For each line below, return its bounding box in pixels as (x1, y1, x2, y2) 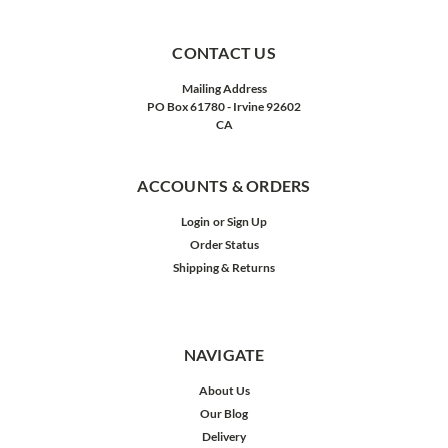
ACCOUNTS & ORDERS (137, 176, 311, 196)
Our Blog (200, 406, 248, 422)
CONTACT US (172, 43, 276, 63)
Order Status (189, 237, 259, 253)
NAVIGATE (183, 345, 265, 365)
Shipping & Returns (173, 260, 275, 276)
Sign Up (226, 214, 267, 230)
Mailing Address (181, 81, 267, 97)
